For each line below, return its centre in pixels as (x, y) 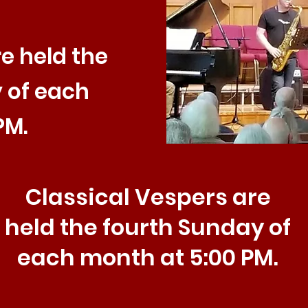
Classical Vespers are (148, 197)
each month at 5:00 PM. (148, 257)
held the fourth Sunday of (148, 227)
